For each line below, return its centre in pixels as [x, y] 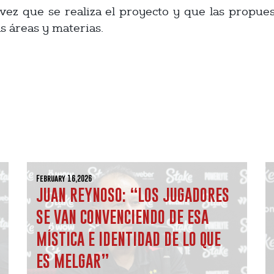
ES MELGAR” [73, 261]
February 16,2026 [64, 178]
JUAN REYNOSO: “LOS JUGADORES [133, 195]
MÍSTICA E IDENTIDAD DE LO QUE [128, 239]
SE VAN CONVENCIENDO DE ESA [122, 217]
